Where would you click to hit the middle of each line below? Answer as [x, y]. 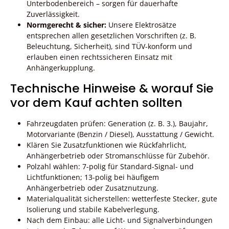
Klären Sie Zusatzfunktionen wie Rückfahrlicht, [107, 145]
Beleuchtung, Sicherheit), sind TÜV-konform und [109, 46]
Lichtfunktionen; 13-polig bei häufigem [93, 177]
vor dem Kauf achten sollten [96, 102]
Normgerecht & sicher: [66, 25]
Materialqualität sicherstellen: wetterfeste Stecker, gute [122, 198]
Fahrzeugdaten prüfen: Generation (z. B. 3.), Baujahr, [117, 123]
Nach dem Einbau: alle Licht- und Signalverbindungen [120, 220]
